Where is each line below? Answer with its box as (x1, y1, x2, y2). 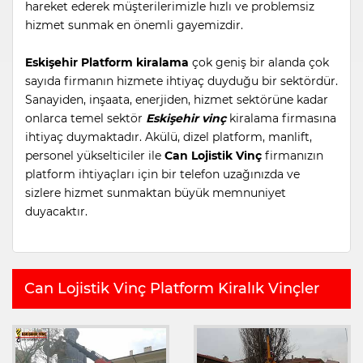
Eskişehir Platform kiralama (25, 54, 189, 70)
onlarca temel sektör (25, 110, 146, 126)
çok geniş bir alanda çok (189, 54, 329, 70)
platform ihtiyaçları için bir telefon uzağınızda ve (25, 166, 300, 181)
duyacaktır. (25, 203, 88, 219)
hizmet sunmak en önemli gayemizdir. (25, 17, 243, 32)
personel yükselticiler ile (25, 147, 164, 163)
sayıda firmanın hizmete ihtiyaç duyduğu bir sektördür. (25, 73, 338, 88)
